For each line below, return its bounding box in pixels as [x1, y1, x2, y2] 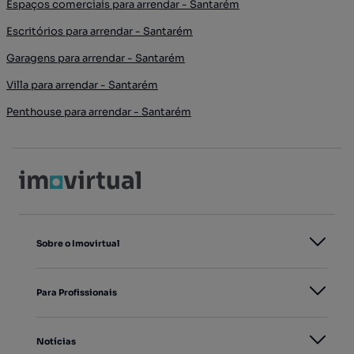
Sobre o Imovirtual [36, 238, 119, 250]
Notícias [36, 336, 76, 348]
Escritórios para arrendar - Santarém [6, 24, 193, 39]
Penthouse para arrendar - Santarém [6, 105, 191, 119]
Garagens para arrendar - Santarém [6, 51, 185, 66]
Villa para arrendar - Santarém [6, 78, 158, 92]
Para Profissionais [36, 287, 117, 299]
